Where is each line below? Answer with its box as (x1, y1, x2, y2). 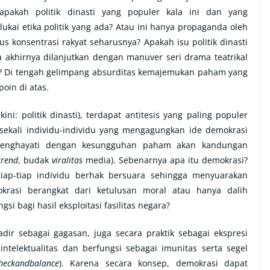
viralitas (52, 154, 83, 166)
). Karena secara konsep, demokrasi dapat (59, 257, 248, 269)
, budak (18, 154, 52, 166)
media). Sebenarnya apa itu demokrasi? (83, 154, 248, 166)
